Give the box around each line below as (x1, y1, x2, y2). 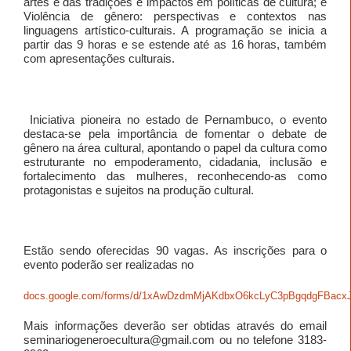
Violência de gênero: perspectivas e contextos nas (24, 9, 327, 23)
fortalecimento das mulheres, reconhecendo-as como (24, 168, 327, 183)
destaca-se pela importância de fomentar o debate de (24, 126, 327, 140)
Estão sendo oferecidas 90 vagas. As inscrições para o (24, 244, 327, 258)
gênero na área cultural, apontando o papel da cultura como (24, 140, 327, 154)
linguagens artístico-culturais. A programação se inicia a (24, 23, 327, 37)
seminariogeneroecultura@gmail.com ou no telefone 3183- (24, 332, 327, 346)
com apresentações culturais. (24, 51, 175, 65)
